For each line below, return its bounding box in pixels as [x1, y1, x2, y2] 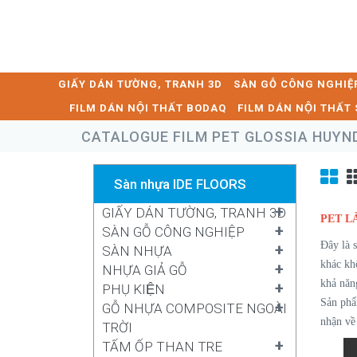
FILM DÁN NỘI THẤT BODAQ [69, 102, 226, 114]
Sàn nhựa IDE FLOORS [114, 176, 246, 192]
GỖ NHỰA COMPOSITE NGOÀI [102, 300, 287, 316]
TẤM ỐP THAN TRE [102, 339, 222, 355]
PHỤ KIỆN [102, 281, 165, 297]
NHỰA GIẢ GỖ [102, 262, 187, 278]
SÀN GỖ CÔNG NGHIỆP [102, 224, 245, 240]
